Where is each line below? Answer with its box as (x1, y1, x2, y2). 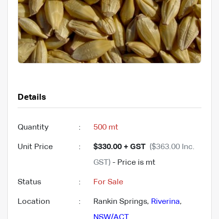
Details (18, 93, 46, 102)
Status (18, 178, 41, 186)
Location (18, 197, 50, 206)
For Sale (93, 178, 123, 186)
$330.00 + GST (93, 143, 146, 151)
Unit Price (18, 143, 53, 151)
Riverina (151, 197, 180, 206)
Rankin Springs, (93, 197, 151, 206)
